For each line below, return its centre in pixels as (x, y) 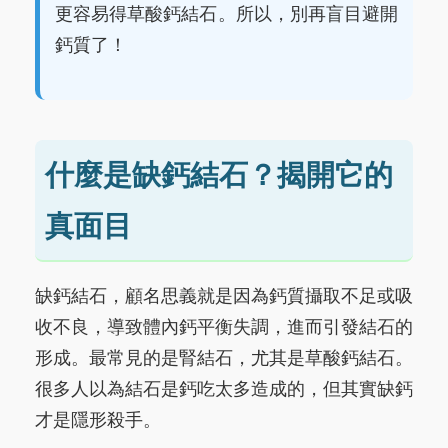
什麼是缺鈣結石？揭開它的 (219, 175)
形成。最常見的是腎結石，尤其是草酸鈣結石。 (224, 358)
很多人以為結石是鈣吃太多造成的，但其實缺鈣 (224, 389)
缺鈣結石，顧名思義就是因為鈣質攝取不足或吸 (224, 296)
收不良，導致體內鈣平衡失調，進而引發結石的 (224, 327)
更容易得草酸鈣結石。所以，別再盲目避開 (226, 14)
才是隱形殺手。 (98, 420)
